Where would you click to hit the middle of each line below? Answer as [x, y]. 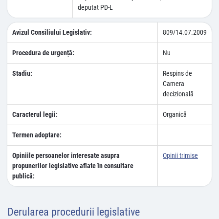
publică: [23, 176]
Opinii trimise [180, 155]
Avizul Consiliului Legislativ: [52, 32]
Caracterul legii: [35, 114]
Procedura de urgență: [43, 53]
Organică [175, 114]
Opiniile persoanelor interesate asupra [66, 155]
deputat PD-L [95, 7]
